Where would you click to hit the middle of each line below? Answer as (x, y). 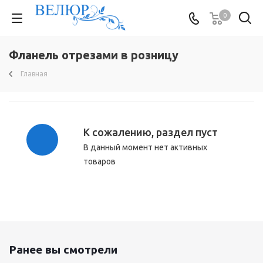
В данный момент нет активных (145, 147)
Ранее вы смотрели (63, 249)
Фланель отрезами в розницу (94, 55)
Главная (34, 74)
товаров (100, 161)
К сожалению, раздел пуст (151, 132)
